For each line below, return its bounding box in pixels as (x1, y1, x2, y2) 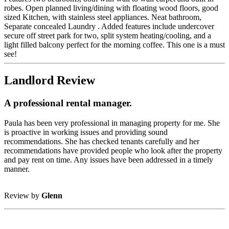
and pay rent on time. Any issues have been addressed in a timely (4, 155, 213, 165)
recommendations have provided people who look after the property (4, 146, 222, 155)
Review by (4, 191, 41, 200)
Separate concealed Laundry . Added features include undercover (4, 21, 214, 31)
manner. (4, 165, 30, 174)
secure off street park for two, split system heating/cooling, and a (4, 31, 211, 40)
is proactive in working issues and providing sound (4, 128, 168, 137)
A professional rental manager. (4, 98, 137, 109)
